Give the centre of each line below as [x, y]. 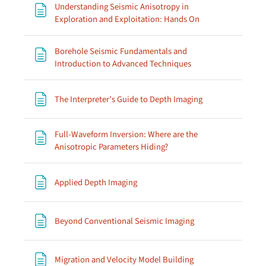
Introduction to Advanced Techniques [123, 64]
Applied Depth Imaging [96, 182]
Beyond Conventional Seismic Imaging [124, 221]
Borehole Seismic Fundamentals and [121, 51]
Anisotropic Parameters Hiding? [111, 147]
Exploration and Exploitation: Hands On [127, 19]
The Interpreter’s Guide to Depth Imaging [129, 99]
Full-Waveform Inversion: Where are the [126, 134]
